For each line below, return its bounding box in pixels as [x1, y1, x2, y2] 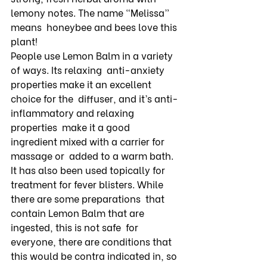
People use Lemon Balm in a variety [11, 48, 175, 63]
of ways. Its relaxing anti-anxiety [11, 63, 167, 77]
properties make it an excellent [11, 77, 154, 91]
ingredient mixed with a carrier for [11, 134, 167, 148]
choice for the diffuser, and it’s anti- [11, 91, 178, 105]
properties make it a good [11, 120, 132, 134]
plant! [11, 34, 40, 48]
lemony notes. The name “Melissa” [11, 5, 172, 20]
